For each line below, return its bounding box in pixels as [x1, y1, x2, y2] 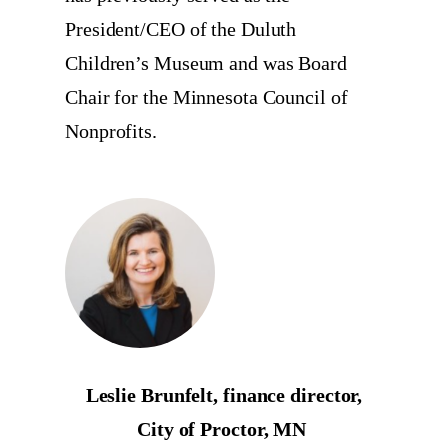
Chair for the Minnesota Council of [65, 85, 348, 108]
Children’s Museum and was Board [65, 51, 347, 74]
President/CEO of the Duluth [65, 17, 297, 40]
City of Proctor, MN [137, 417, 311, 440]
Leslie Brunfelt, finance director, [85, 383, 363, 406]
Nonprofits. [65, 119, 162, 142]
